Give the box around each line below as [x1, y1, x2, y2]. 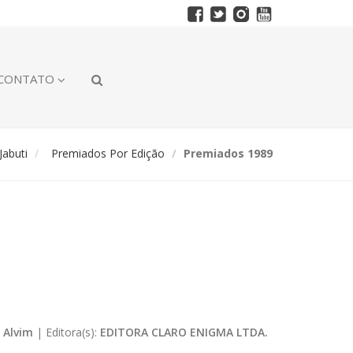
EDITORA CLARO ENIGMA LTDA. [99, 324, 268, 340]
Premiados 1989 [184, 145, 273, 161]
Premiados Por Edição [51, 145, 165, 161]
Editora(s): [45, 324, 100, 340]
